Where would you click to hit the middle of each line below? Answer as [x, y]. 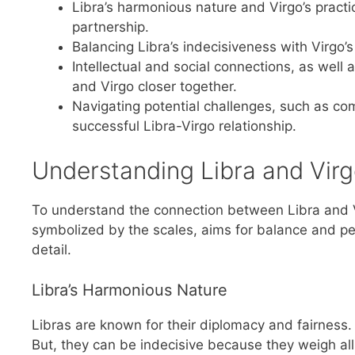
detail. [52, 250]
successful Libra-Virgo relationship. [184, 126]
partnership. [111, 27]
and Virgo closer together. [155, 86]
